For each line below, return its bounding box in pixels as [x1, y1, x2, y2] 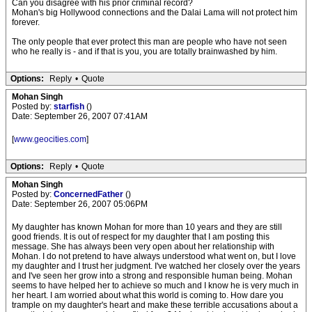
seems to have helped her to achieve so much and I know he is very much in [12, 281, 299, 290]
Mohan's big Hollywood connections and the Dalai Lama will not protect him [12, 8, 297, 17]
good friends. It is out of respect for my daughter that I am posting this [12, 232, 270, 242]
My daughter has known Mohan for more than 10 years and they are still [12, 222, 282, 232]
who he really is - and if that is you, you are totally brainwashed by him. [12, 47, 277, 56]
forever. [12, 17, 40, 27]
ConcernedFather [54, 189, 125, 199]
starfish [54, 102, 86, 111]
